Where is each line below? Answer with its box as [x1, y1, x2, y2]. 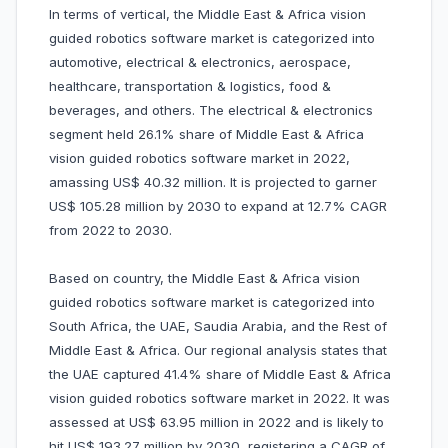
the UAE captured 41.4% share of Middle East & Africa [49, 366, 391, 383]
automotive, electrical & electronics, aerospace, [49, 54, 351, 71]
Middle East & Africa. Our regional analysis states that [49, 342, 387, 359]
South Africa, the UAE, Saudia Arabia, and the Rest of [49, 318, 387, 335]
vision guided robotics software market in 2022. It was [49, 390, 390, 407]
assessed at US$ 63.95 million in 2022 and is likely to [49, 414, 384, 431]
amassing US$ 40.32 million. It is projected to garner [49, 174, 377, 191]
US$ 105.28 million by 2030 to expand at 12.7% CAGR [49, 198, 387, 215]
